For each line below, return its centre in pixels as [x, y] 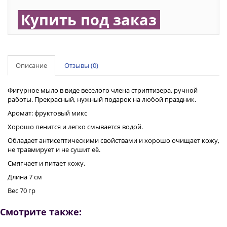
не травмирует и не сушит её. [54, 149]
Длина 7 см [25, 177]
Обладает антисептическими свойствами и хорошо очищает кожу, [113, 140]
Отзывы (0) [81, 65]
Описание [31, 65]
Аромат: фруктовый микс [47, 113]
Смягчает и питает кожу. [46, 163]
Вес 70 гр [22, 191]
